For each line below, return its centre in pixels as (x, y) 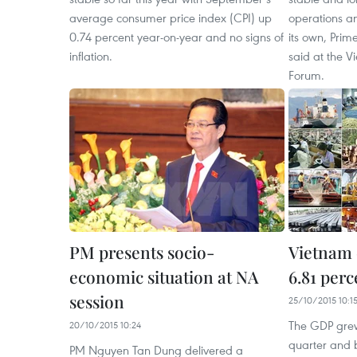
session (97, 301)
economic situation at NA (164, 276)
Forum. (306, 75)
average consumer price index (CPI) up (171, 17)
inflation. (91, 55)
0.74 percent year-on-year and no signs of (177, 36)
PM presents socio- (142, 251)
